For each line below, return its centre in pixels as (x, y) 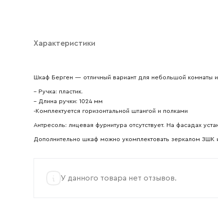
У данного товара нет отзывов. (118, 178)
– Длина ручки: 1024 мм (68, 101)
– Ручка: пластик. (58, 91)
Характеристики (64, 43)
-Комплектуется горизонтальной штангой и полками (110, 111)
